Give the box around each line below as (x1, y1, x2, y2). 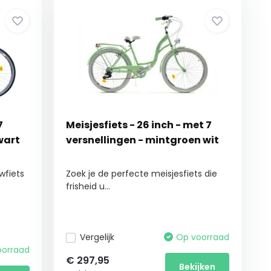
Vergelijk (80, 231, 115, 243)
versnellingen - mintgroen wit (66, 133, 220, 147)
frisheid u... (66, 180, 111, 192)
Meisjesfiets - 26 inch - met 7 (66, 118, 212, 132)
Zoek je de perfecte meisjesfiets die (66, 168, 218, 180)
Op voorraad (176, 231, 230, 243)
